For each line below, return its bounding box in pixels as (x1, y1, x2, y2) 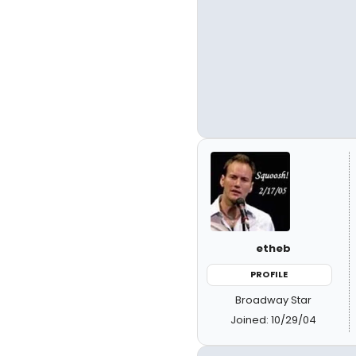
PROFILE (250, 268, 288, 281)
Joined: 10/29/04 (230, 311, 316, 327)
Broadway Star (234, 292, 311, 308)
